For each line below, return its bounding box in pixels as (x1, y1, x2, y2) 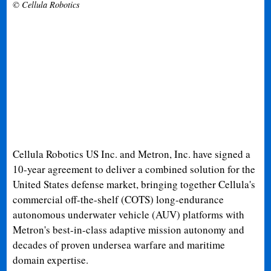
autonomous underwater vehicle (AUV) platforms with (13, 207, 245, 221)
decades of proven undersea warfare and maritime (13, 237, 226, 252)
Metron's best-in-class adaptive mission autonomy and (13, 222, 245, 237)
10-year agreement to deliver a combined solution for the (13, 162, 256, 176)
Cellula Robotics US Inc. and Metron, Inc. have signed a (13, 146, 251, 161)
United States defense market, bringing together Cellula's (13, 177, 256, 191)
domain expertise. (13, 252, 89, 267)
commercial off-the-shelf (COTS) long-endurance (13, 192, 224, 206)
